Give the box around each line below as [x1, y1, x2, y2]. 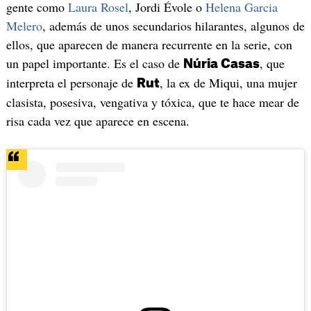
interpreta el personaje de [6, 74, 137, 92]
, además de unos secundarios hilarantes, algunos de [42, 17, 305, 35]
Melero [6, 17, 42, 35]
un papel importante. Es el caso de [6, 55, 183, 72]
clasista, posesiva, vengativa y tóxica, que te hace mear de [6, 94, 299, 111]
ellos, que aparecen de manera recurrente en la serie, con [6, 36, 292, 53]
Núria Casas [183, 58, 260, 71]
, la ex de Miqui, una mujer [159, 74, 297, 92]
